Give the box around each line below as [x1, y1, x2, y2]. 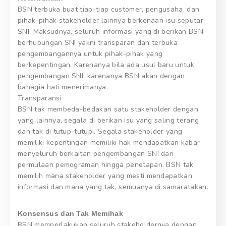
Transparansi [18, 93, 62, 103]
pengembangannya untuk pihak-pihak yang [18, 49, 163, 59]
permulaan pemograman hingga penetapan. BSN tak [18, 160, 194, 170]
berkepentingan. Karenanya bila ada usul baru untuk [18, 60, 195, 70]
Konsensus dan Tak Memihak [18, 209, 123, 218]
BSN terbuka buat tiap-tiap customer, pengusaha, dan [18, 5, 200, 15]
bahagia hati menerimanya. [18, 82, 108, 92]
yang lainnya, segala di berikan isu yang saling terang [18, 116, 199, 126]
